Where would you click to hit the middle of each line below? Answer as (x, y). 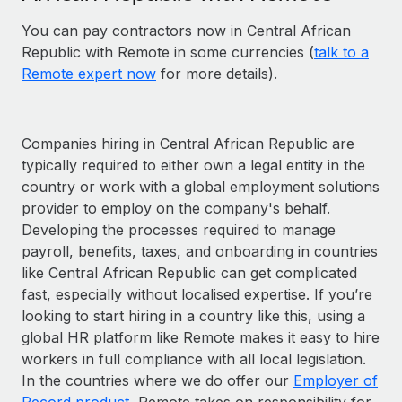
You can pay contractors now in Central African (186, 30)
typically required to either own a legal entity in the (193, 165)
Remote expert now (89, 73)
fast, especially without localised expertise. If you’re (197, 294)
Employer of (336, 380)
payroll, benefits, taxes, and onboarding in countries (200, 251)
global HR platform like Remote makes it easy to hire (201, 337)
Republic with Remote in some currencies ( (168, 52)
